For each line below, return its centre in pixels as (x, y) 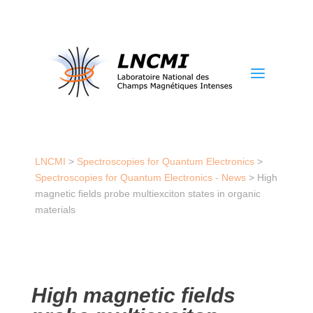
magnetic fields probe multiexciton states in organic (147, 194)
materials (55, 210)
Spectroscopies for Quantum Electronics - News (140, 177)
